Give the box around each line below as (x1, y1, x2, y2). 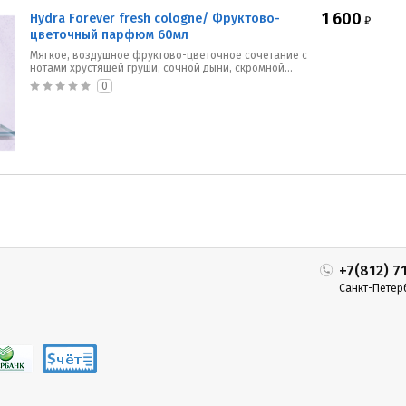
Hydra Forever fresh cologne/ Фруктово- (30, 11, 280, 26)
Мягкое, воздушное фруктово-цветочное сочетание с (30, 49, 307, 62)
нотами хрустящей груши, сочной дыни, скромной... (30, 62, 293, 74)
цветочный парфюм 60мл (30, 27, 188, 43)
